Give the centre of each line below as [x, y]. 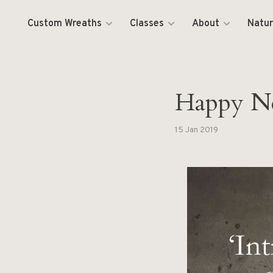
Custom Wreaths [65, 24]
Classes [147, 24]
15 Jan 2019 [197, 130]
